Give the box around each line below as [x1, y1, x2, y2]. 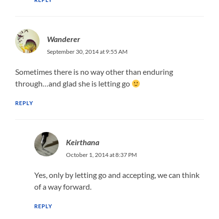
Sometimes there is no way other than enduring [15, 66, 174, 76]
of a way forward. [34, 181, 91, 191]
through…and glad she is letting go [15, 78, 132, 88]
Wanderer [47, 34, 81, 44]
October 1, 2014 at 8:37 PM [66, 151, 137, 158]
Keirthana [66, 137, 99, 147]
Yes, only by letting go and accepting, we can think [34, 170, 199, 179]
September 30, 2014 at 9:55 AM [47, 47, 128, 55]
